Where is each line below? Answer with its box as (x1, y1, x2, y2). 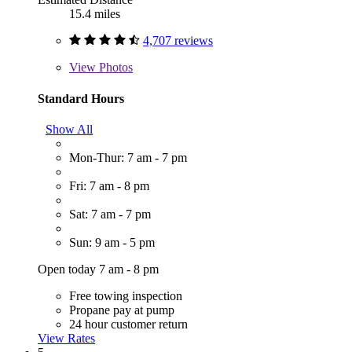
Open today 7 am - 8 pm (38, 262, 159, 276)
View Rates (38, 331, 95, 345)
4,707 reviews (143, 34, 213, 48)
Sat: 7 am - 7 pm (69, 207, 151, 221)
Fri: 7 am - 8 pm (69, 178, 149, 192)
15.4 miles (69, 7, 120, 21)
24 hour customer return (69, 317, 188, 331)
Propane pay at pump (69, 302, 174, 317)
